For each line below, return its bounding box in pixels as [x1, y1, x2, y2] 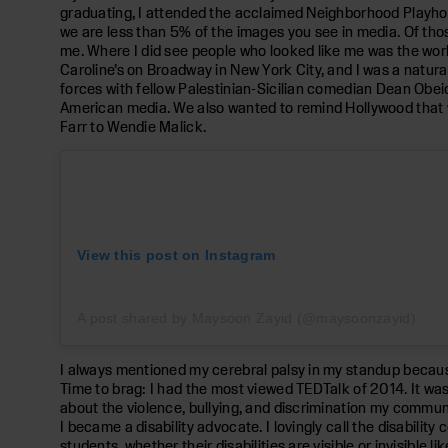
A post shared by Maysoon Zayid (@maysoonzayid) [77, 309, 416, 326]
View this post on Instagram [77, 246, 276, 263]
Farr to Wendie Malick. [60, 117, 207, 135]
